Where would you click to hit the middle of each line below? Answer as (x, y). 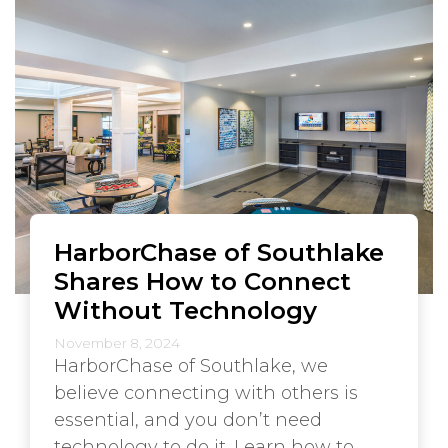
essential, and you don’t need (188, 419)
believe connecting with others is (206, 392)
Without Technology (185, 309)
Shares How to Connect (202, 280)
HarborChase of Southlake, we (191, 365)
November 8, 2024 (117, 342)
